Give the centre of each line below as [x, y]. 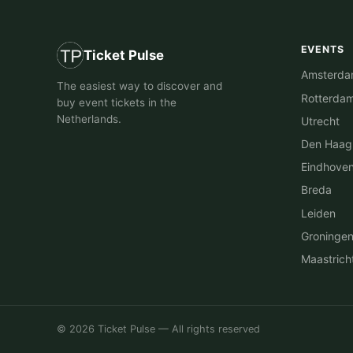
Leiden [318, 213]
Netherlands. [89, 119]
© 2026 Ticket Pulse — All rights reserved [158, 329]
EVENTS [322, 49]
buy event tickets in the [117, 102]
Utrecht [320, 121]
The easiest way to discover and [139, 85]
